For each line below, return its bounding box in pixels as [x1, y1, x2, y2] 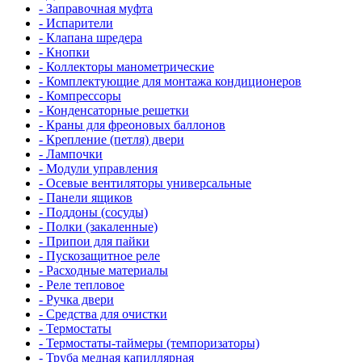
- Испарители [39, 16, 113, 30]
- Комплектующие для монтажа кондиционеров [39, 74, 301, 88]
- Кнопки [39, 45, 90, 59]
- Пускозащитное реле [39, 249, 160, 263]
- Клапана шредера [39, 31, 142, 44]
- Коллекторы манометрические [39, 60, 214, 74]
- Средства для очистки [39, 307, 167, 321]
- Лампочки [39, 147, 103, 161]
